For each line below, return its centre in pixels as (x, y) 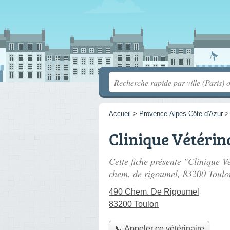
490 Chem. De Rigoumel (154, 192)
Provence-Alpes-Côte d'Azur (181, 114)
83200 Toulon (134, 204)
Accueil (120, 114)
